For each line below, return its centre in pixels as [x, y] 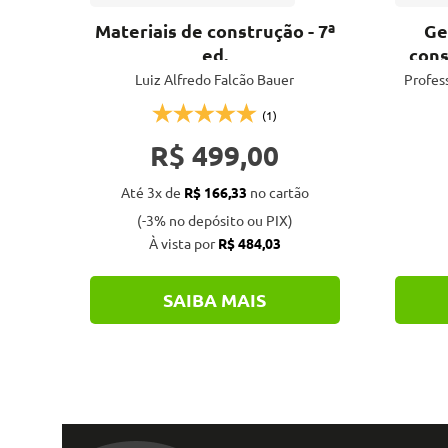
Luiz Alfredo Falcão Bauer [214, 78]
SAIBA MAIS [214, 299]
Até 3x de [152, 191]
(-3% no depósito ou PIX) [214, 219]
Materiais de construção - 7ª [214, 30]
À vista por [183, 242]
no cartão [277, 191]
